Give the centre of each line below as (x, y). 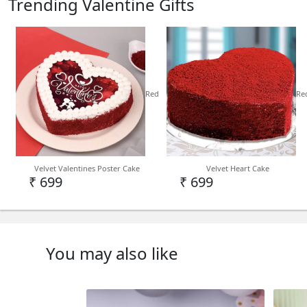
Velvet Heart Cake (238, 169)
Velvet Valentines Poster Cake (87, 169)
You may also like (112, 254)
